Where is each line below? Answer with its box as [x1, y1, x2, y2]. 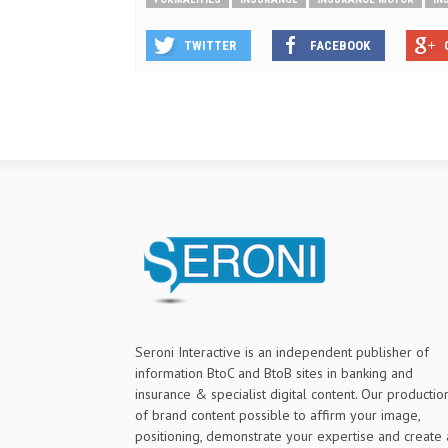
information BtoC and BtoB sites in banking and [135, 364, 413, 382]
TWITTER [184, 38, 236, 53]
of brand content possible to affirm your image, [135, 406, 420, 424]
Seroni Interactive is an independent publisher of [135, 343, 429, 361]
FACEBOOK [310, 38, 370, 53]
